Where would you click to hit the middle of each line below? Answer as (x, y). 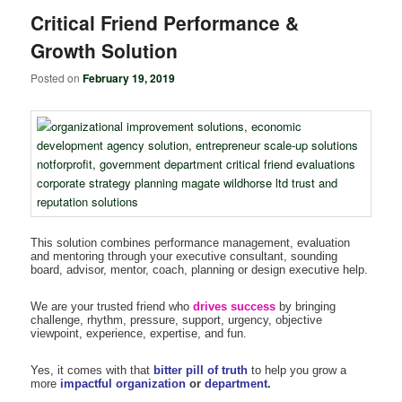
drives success (235, 306)
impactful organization (122, 383)
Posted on (57, 78)
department (235, 383)
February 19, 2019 (129, 79)
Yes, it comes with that (92, 370)
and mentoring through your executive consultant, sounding (184, 256)
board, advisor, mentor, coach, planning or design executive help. (200, 269)
